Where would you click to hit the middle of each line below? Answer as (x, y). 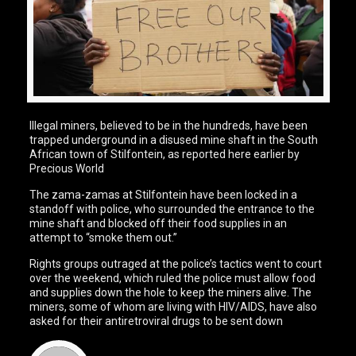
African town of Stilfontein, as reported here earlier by (165, 155)
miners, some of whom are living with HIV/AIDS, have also (174, 307)
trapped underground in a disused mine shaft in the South (174, 140)
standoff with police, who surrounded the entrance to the (172, 209)
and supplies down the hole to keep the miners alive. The (171, 293)
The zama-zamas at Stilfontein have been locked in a (164, 195)
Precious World (68, 169)
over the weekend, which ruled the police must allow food (173, 279)
